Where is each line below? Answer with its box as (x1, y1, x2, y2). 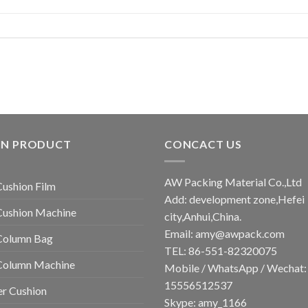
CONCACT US (164, 137, 242, 151)
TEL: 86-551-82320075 (164, 244, 277, 257)
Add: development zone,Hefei (164, 192, 305, 206)
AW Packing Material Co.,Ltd (164, 175, 302, 188)
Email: (164, 227, 195, 240)
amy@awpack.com (195, 227, 285, 240)
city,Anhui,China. (164, 210, 241, 223)
